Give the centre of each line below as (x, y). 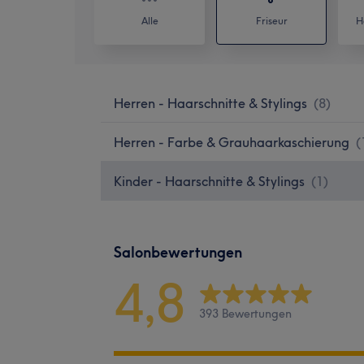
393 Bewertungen (245, 314)
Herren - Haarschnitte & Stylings (210, 103)
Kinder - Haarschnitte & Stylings (209, 181)
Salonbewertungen (178, 252)
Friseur (271, 20)
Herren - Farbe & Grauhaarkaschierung (232, 142)
